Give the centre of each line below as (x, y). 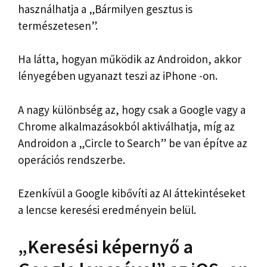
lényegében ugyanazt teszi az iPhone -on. (118, 76)
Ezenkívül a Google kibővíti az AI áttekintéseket (132, 193)
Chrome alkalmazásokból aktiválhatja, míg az (126, 126)
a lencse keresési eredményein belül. (107, 210)
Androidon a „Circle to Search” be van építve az (133, 143)
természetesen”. (58, 25)
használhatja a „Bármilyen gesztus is (105, 9)
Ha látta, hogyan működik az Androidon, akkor (130, 59)
